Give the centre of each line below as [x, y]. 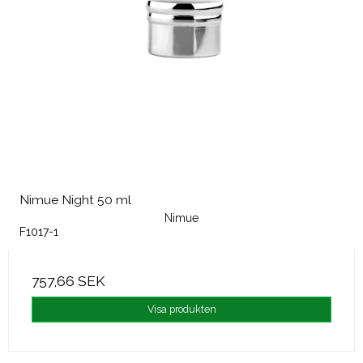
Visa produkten [181, 310]
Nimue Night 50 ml [75, 200]
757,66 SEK [68, 282]
